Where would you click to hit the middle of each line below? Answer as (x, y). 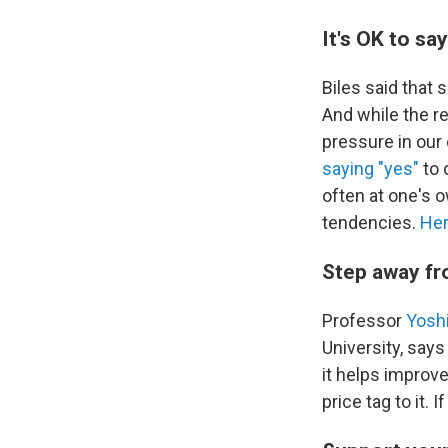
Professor (364, 320)
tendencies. (371, 222)
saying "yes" (370, 168)
